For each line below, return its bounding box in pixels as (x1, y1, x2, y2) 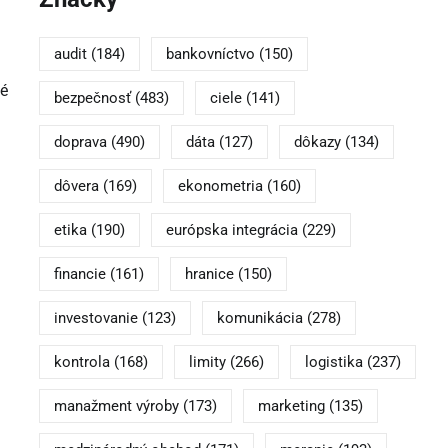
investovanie (53, 309, 138, 328)
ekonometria (177, 177, 263, 196)
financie (53, 265, 106, 284)
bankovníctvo (165, 45, 255, 64)
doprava (53, 133, 107, 152)
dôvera (53, 177, 99, 196)
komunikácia (216, 309, 303, 328)
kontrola (53, 353, 110, 372)
